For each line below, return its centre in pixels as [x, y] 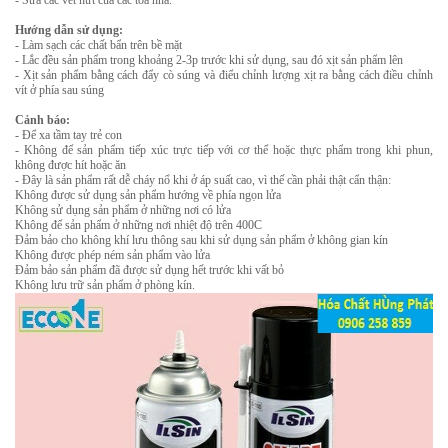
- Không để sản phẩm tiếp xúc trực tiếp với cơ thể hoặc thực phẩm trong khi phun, [224, 150]
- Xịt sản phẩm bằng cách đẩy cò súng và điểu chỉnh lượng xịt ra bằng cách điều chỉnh [224, 75]
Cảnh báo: [42, 120]
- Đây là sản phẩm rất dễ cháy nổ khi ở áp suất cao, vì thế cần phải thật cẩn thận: [203, 180]
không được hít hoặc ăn [70, 165]
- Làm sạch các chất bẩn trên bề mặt [98, 45]
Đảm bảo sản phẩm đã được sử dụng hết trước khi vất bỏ [149, 270]
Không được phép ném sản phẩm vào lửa [112, 255]
